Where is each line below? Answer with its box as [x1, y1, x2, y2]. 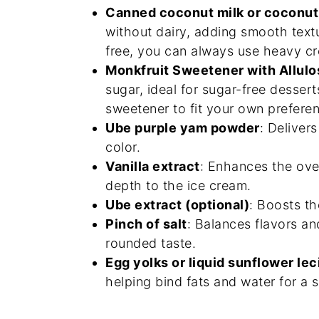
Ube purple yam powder [105, 120, 260, 135]
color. [105, 140, 140, 155]
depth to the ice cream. [105, 178, 251, 193]
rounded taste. [105, 236, 196, 251]
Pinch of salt [105, 216, 187, 231]
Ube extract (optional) [105, 197, 249, 212]
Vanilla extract [105, 159, 200, 174]
